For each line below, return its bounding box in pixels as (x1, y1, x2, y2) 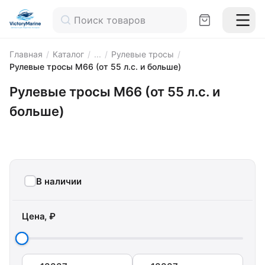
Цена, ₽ (22, 211, 56, 222)
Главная (9, 49, 43, 59)
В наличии (36, 175, 82, 187)
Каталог (53, 49, 84, 59)
